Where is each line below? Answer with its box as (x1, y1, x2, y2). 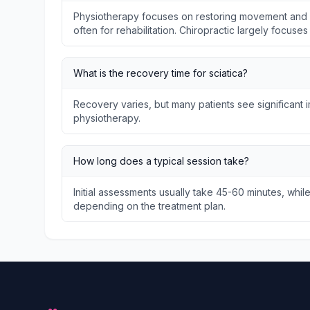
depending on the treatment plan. (73, 200, 226, 212)
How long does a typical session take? (73, 155, 249, 167)
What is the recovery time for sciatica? (73, 67, 248, 79)
